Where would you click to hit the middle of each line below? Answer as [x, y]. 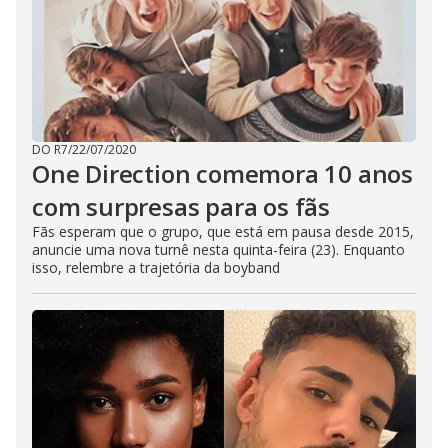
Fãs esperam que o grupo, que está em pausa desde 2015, [223, 231]
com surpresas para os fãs [181, 206]
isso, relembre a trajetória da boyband [156, 267]
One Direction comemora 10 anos [222, 173]
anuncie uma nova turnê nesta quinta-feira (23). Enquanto [218, 249]
